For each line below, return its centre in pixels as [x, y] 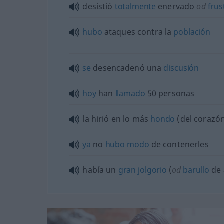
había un [100, 170]
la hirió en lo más [117, 119]
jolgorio [152, 170]
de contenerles [179, 144]
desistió [99, 6]
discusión [181, 68]
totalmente [135, 6]
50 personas [170, 93]
